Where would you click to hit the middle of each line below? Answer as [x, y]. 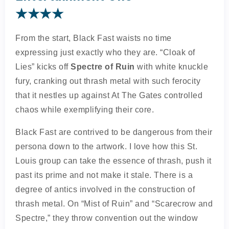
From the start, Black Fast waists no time [94, 38]
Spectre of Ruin [103, 67]
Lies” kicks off [43, 67]
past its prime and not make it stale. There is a [104, 175]
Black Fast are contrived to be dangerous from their [114, 132]
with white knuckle [171, 67]
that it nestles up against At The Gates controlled [109, 95]
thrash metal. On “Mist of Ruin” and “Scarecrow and [114, 204]
